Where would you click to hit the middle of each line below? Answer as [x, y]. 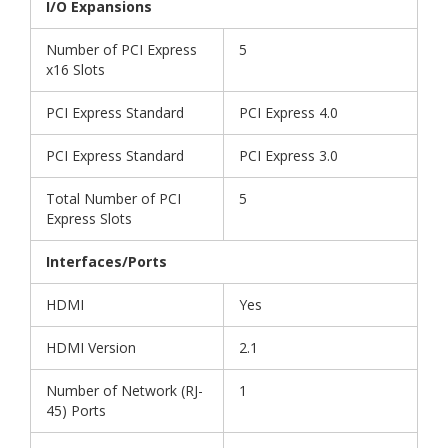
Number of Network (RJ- [124, 391]
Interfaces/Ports [106, 262]
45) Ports [76, 411]
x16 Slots [75, 70]
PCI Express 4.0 [288, 113]
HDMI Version [91, 348]
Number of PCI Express [121, 50]
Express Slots [89, 219]
